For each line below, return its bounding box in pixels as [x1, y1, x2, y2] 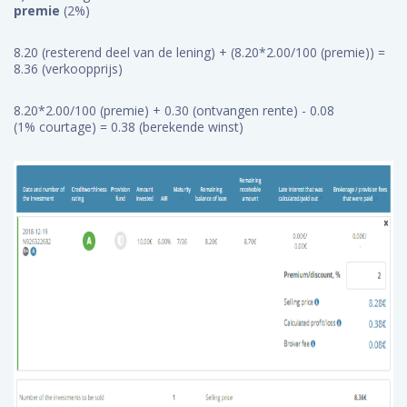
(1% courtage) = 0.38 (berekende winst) [14, 118, 247, 135]
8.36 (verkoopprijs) [14, 60, 126, 77]
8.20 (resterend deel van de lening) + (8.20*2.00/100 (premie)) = [14, 44, 385, 61]
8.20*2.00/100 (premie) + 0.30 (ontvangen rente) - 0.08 [14, 102, 334, 119]
